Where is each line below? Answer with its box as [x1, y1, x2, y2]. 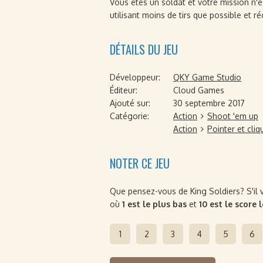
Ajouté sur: [110, 98, 150, 108]
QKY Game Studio [173, 72, 241, 82]
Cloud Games [173, 85, 224, 95]
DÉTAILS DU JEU [110, 41, 178, 58]
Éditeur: [110, 85, 137, 95]
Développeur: [110, 72, 160, 82]
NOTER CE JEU [110, 154, 170, 172]
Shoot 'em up [207, 111, 258, 121]
